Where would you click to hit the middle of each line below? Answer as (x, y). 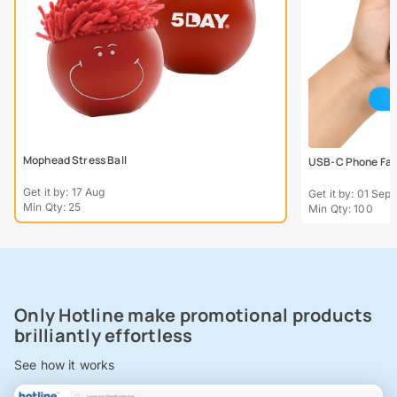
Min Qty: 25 (52, 207)
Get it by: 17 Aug (64, 192)
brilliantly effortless (104, 336)
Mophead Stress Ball (75, 160)
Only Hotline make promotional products (194, 315)
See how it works (65, 365)
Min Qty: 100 (341, 209)
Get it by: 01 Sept (352, 194)
